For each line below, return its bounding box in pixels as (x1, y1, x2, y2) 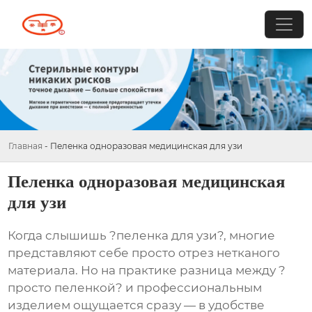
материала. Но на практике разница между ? (8, 263, 286, 278)
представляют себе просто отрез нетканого (8, 246, 281, 260)
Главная (8, 140, 42, 151)
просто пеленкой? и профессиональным (8, 281, 263, 295)
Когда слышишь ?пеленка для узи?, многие (8, 228, 276, 243)
